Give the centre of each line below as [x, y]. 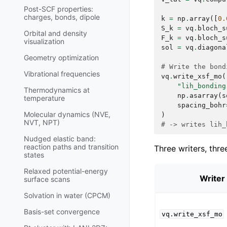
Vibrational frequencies [62, 74]
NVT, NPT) [42, 123]
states [34, 155]
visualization [44, 42]
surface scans [47, 179]
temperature [44, 98]
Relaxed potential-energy [66, 171]
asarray [204, 96]
